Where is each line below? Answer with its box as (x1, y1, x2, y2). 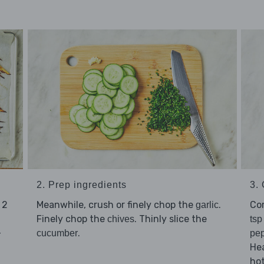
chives (107, 214, 134, 225)
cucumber (36, 228, 78, 239)
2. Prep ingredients (36, 180, 127, 190)
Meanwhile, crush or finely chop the (36, 199, 196, 211)
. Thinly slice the (134, 213, 207, 225)
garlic (195, 200, 219, 210)
